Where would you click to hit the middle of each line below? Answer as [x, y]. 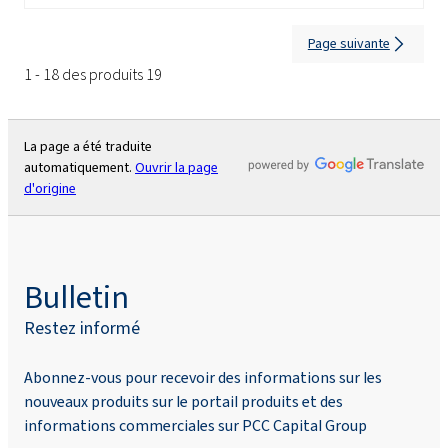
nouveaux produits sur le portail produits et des [183, 401]
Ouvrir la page [176, 167]
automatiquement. [79, 167]
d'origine [50, 188]
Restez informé [82, 327]
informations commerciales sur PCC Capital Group [195, 425]
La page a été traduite [88, 146]
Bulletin [76, 296]
